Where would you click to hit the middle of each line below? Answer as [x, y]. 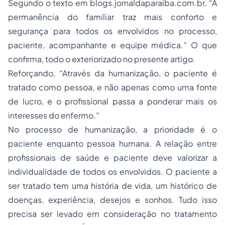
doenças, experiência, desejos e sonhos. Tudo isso [113, 200]
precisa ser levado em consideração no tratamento [113, 214]
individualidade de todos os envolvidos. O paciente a [113, 172]
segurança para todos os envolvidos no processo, [113, 31]
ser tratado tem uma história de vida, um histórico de [113, 186]
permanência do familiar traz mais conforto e [113, 17]
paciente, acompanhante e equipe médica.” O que [113, 45]
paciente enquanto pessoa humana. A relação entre [113, 143]
